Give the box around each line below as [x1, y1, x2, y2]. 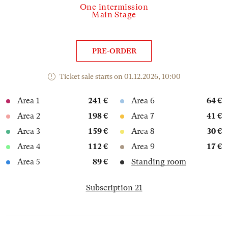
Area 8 [131, 127, 154, 136]
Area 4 [17, 142, 40, 152]
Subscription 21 [85, 183, 142, 192]
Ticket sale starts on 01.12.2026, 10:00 [60, 72, 181, 81]
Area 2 [17, 111, 40, 121]
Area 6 [131, 96, 155, 106]
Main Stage [92, 10, 136, 19]
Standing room [131, 157, 186, 167]
